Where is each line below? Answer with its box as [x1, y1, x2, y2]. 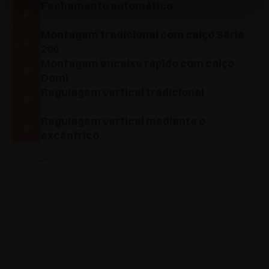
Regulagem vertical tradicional [41, 85, 204, 100]
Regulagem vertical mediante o [41, 114, 205, 128]
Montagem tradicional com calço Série [41, 28, 244, 42]
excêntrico [41, 128, 99, 143]
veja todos [12, 153, 53, 165]
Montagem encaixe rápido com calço [41, 56, 234, 71]
